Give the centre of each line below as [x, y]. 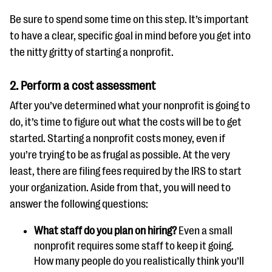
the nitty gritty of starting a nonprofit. [93, 52]
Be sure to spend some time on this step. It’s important [129, 19]
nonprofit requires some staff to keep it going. [134, 246]
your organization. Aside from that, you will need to [120, 187]
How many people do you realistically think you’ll [139, 261]
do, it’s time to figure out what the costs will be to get [126, 122]
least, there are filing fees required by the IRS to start [126, 171]
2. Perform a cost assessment [84, 86]
